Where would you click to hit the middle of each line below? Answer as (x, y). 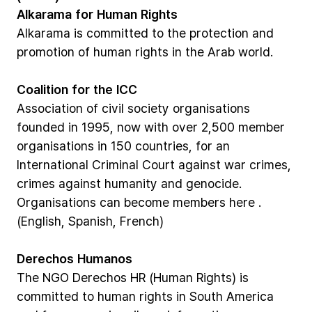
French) (142, 221)
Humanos (105, 258)
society (148, 108)
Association (50, 108)
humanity (131, 183)
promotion (46, 52)
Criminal (115, 164)
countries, (164, 146)
